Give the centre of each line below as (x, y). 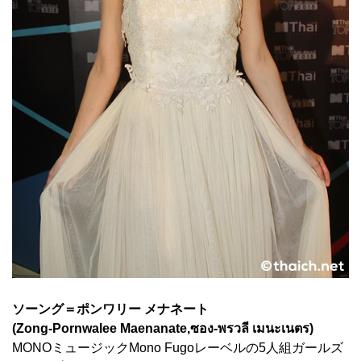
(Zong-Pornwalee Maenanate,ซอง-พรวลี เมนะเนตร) (163, 329)
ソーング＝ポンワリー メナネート (110, 309)
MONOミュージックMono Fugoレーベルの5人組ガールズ (178, 348)
